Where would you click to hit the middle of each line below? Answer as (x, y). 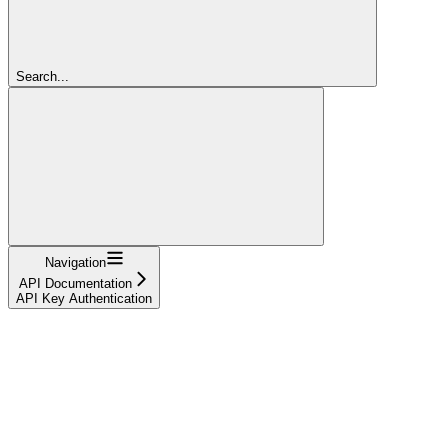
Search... (42, 76)
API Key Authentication (84, 298)
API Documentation (75, 283)
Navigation (75, 262)
